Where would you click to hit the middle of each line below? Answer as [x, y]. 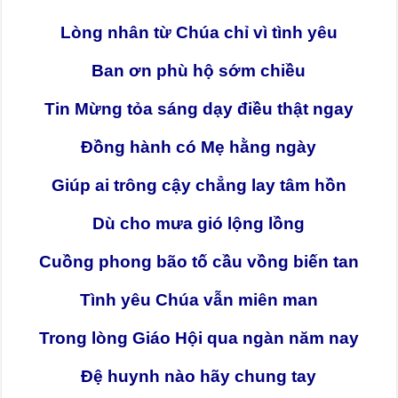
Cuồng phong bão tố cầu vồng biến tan [199, 262]
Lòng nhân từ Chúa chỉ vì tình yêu [199, 33]
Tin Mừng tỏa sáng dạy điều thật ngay [199, 109]
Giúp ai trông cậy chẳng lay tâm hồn [199, 186]
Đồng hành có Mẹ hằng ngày [199, 147]
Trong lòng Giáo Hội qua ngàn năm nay [199, 338]
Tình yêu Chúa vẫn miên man [199, 300]
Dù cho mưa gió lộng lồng [199, 224]
